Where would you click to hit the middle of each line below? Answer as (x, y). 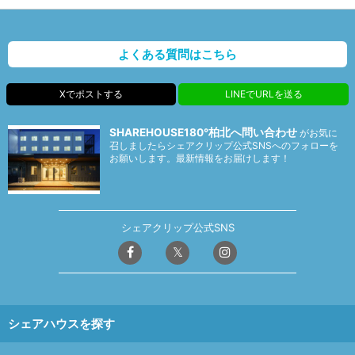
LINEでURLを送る (263, 94)
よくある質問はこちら (177, 55)
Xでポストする (91, 94)
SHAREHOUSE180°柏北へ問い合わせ (204, 133)
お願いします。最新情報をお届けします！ (200, 158)
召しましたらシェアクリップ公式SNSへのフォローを (224, 146)
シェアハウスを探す (61, 324)
